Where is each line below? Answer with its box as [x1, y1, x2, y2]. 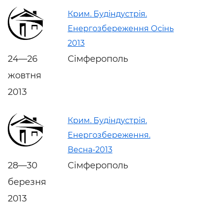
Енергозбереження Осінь [68, 23, 174, 33]
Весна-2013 [68, 145, 112, 154]
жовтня [8, 70, 41, 81]
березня [8, 176, 46, 187]
